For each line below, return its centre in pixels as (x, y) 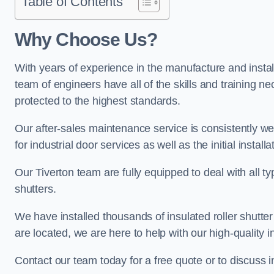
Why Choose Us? (86, 39)
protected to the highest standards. (98, 101)
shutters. (35, 189)
